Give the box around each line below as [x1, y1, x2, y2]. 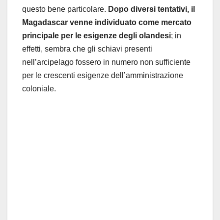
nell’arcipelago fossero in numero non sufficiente [22, 58, 191, 67]
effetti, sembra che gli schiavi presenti [22, 45, 152, 54]
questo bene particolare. [22, 5, 108, 14]
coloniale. [22, 84, 56, 93]
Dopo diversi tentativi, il [108, 5, 195, 14]
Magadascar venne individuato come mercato [22, 18, 192, 27]
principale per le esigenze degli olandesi [22, 31, 171, 40]
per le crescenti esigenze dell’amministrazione [22, 71, 183, 80]
